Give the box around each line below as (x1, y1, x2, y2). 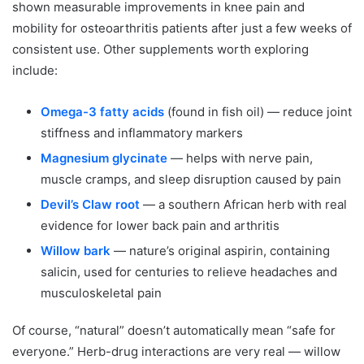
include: (12, 62, 58, 78)
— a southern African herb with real (140, 196, 347, 212)
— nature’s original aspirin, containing (110, 242, 330, 258)
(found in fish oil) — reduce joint (164, 103, 352, 119)
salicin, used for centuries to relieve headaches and (41, 263, 337, 279)
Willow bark (41, 242, 110, 258)
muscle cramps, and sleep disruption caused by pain (41, 171, 341, 187)
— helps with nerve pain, (167, 149, 313, 166)
